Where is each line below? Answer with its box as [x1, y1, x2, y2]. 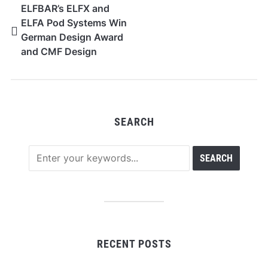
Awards [20, 59, 56, 72]
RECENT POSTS [96, 237, 172, 250]
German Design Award [20, 31, 123, 43]
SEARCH [114, 115, 154, 128]
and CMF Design [20, 45, 97, 57]
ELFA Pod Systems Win [20, 16, 127, 29]
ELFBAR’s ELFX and [20, 2, 109, 14]
